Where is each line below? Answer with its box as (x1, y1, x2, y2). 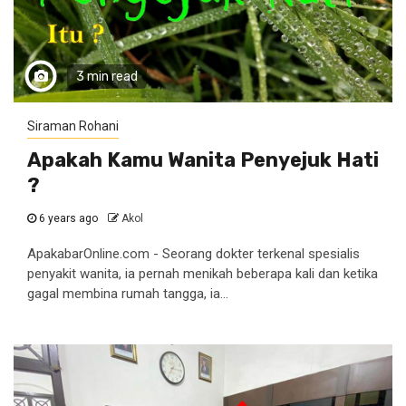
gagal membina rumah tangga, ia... (27, 285, 228, 302)
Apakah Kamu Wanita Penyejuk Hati (27, 148, 379, 172)
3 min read (76, 69, 138, 84)
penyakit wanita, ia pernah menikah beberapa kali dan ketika (27, 266, 378, 282)
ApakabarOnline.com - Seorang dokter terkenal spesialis (27, 246, 360, 262)
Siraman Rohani (27, 119, 119, 133)
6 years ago (36, 212, 101, 225)
